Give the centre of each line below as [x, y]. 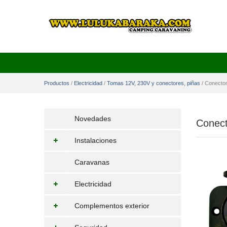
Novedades [93, 119]
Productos [57, 83]
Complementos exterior [112, 206]
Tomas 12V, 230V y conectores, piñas [154, 83]
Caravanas [92, 162]
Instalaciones [96, 140]
